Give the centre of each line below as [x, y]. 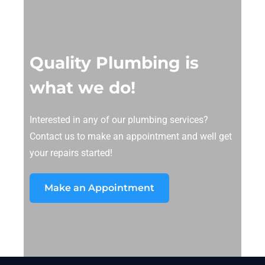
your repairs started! [71, 153]
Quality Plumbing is [114, 63]
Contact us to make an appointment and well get [131, 137]
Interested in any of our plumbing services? [119, 120]
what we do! [83, 88]
